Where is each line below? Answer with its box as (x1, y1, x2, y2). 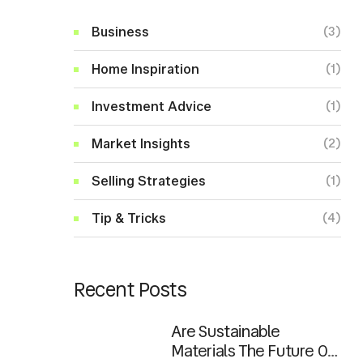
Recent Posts (74, 275, 187, 305)
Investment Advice (92, 99, 211, 115)
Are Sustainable (171, 319, 280, 344)
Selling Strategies (92, 173, 206, 190)
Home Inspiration (92, 62, 199, 78)
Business (92, 24, 149, 41)
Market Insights (92, 136, 190, 152)
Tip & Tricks (92, 211, 166, 227)
